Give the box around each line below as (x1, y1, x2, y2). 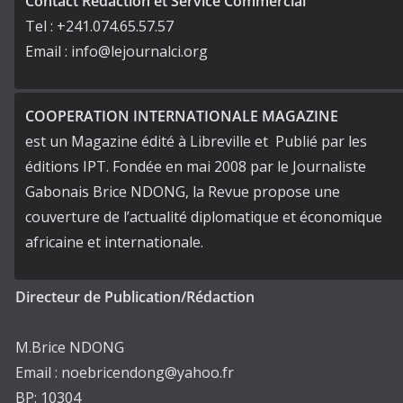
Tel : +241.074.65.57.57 (25, 15, 174, 36)
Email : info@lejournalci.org (25, 40, 208, 61)
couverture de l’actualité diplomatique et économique (25, 206, 382, 227)
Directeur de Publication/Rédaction (15, 286, 255, 307)
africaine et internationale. (25, 231, 203, 252)
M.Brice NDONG (15, 336, 124, 357)
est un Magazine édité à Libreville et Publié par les (25, 130, 367, 151)
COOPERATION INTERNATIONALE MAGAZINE (25, 105, 338, 126)
